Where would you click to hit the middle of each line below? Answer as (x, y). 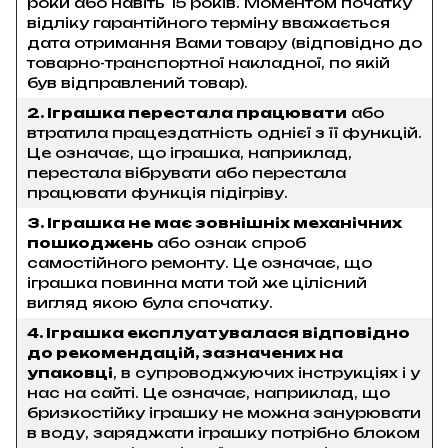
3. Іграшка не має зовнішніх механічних (214, 222)
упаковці (70, 372)
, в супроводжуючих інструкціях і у (266, 372)
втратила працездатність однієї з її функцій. (224, 132)
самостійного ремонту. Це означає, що (199, 262)
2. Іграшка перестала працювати (187, 112)
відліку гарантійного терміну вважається (208, 22)
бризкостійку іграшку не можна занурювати (224, 412)
